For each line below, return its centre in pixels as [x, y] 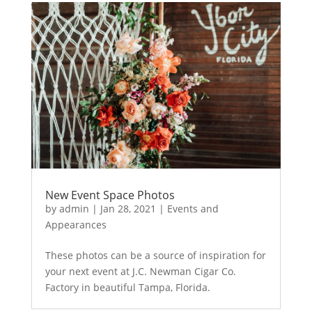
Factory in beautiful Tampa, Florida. [127, 288]
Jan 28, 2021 [128, 209]
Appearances [76, 225]
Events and [193, 209]
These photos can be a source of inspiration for [155, 256]
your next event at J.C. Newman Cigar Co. [140, 272]
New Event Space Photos [110, 195]
